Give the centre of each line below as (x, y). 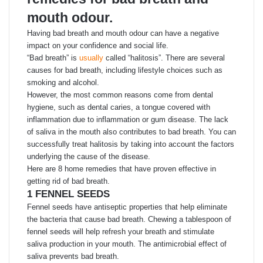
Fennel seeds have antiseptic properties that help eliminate (127, 207)
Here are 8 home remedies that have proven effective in (122, 169)
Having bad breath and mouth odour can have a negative (123, 33)
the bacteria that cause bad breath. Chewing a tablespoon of (129, 219)
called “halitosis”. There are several (164, 58)
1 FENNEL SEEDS (68, 194)
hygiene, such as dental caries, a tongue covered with (119, 107)
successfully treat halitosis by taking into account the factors (131, 144)
